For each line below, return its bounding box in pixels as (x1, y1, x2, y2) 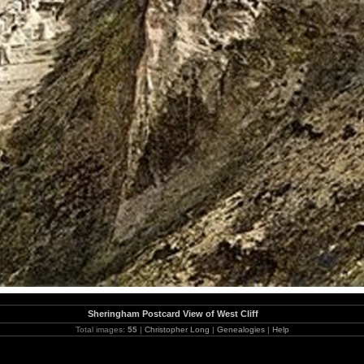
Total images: (75, 325, 128, 334)
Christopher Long (144, 325, 210, 334)
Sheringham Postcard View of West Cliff (88, 309, 258, 318)
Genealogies (216, 325, 265, 334)
